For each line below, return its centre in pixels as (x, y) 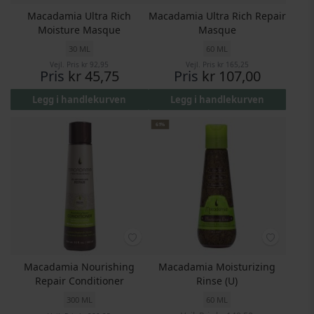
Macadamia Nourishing (80, 266)
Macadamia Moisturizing (217, 266)
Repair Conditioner (79, 280)
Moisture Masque (80, 29)
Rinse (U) (217, 280)
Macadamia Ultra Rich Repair (217, 15)
